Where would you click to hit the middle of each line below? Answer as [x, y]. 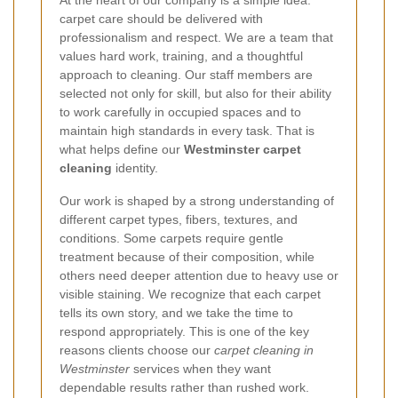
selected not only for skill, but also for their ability [195, 93]
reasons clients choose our [137, 350]
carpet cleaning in [264, 350]
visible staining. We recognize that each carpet [190, 294]
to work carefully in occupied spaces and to [180, 111]
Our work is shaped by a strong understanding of [197, 200]
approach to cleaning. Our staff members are [186, 74]
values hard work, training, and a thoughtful [181, 56]
